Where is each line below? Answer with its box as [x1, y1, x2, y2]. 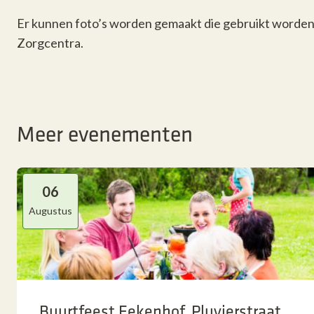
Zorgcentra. [17, 35, 83, 50]
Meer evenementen [17, 119, 193, 147]
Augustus [29, 205, 72, 217]
